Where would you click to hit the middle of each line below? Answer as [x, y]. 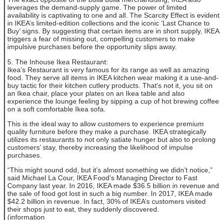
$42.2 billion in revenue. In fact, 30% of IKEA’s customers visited [107, 202]
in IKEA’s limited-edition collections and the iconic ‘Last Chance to [109, 23]
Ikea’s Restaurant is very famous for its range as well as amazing [108, 69]
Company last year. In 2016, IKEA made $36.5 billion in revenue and [113, 186]
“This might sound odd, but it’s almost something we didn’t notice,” [110, 170]
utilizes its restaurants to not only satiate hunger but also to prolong [111, 139]
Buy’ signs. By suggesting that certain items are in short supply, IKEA [113, 31]
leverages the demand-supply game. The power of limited [97, 8]
